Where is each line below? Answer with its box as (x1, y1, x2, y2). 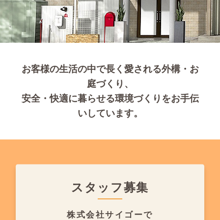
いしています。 (77, 108, 143, 118)
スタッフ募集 (71, 181, 149, 194)
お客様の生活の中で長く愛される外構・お (21, 64, 199, 74)
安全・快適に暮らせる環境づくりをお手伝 (21, 93, 199, 104)
